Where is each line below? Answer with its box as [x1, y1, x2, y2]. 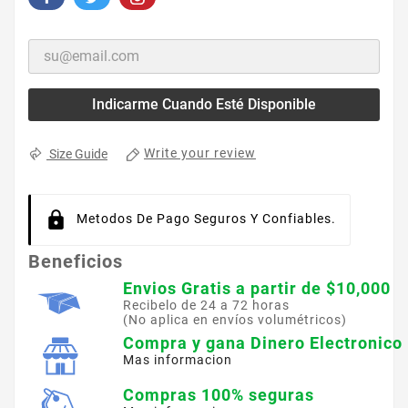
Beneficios [28, 250, 123, 273]
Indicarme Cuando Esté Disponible [92, 96, 316, 114]
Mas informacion [123, 352, 233, 368]
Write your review [144, 146, 256, 161]
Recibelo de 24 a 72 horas [123, 298, 291, 313]
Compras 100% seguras [123, 385, 315, 405]
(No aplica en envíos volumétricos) [123, 312, 348, 328]
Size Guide [46, 146, 107, 161]
